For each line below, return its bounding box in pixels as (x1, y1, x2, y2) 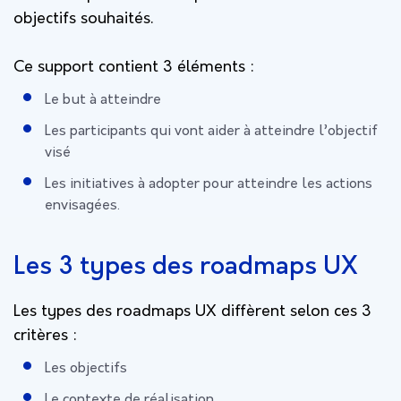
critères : (13, 326, 77, 346)
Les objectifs (45, 360, 131, 377)
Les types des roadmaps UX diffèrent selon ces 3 (13, 302, 371, 321)
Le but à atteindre (45, 91, 161, 108)
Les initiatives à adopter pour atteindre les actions (45, 175, 372, 192)
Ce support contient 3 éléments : (13, 57, 259, 77)
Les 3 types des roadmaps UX (13, 252, 358, 282)
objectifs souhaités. (13, 9, 153, 29)
